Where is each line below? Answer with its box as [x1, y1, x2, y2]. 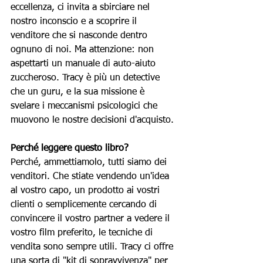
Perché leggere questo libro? [11, 144, 129, 154]
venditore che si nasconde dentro [11, 31, 150, 41]
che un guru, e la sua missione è [11, 87, 147, 97]
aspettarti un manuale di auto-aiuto [11, 59, 159, 69]
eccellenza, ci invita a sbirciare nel [11, 3, 153, 13]
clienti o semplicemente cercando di [11, 200, 160, 210]
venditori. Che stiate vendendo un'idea [11, 172, 172, 182]
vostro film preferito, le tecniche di [11, 228, 156, 238]
